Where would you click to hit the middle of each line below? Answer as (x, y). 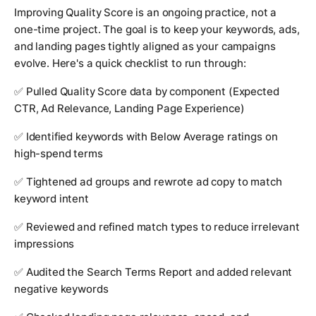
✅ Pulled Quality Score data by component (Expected (147, 92)
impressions (44, 244)
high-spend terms (59, 154)
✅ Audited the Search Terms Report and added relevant (153, 272)
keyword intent (51, 199)
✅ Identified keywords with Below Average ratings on (146, 137)
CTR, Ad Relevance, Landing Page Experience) (129, 109)
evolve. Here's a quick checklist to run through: (130, 63)
